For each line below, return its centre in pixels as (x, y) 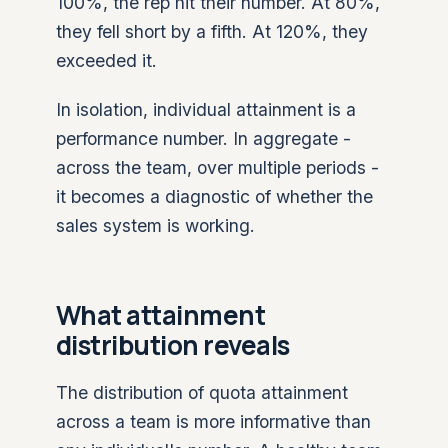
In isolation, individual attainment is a (206, 109)
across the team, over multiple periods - (217, 167)
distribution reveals (173, 345)
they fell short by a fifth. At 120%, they (212, 31)
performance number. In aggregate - (203, 138)
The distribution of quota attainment (202, 392)
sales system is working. (155, 225)
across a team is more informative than (213, 421)
